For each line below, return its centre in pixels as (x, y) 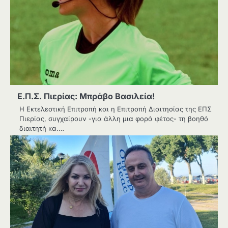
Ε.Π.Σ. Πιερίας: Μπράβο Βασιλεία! (86, 96)
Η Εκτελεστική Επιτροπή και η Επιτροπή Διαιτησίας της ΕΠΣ (116, 109)
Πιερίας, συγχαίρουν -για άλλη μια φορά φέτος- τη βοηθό (114, 119)
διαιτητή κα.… (42, 128)
